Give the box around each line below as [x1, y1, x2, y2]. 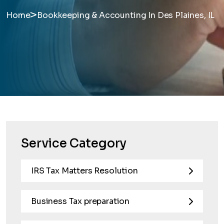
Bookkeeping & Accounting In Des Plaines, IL [37, 10, 215, 20]
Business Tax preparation [31, 196, 130, 206]
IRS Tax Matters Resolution [31, 165, 138, 176]
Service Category [21, 136, 126, 151]
